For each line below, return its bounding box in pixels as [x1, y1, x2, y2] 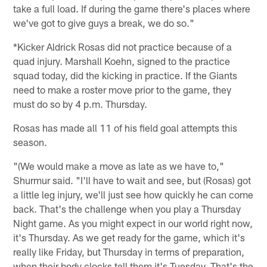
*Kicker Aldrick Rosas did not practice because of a [13, 40, 232, 52]
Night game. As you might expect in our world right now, [13, 216, 253, 229]
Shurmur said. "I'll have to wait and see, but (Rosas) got [13, 173, 252, 186]
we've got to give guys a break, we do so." [13, 16, 195, 29]
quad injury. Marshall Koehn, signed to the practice [13, 54, 231, 67]
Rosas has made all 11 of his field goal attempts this [13, 121, 238, 133]
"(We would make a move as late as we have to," [13, 159, 225, 172]
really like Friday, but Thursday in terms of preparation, [13, 245, 245, 257]
